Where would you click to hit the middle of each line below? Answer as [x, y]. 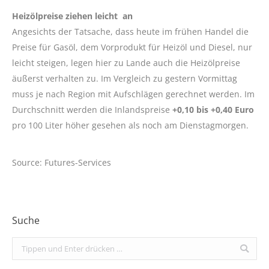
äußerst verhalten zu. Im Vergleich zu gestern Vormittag [125, 79]
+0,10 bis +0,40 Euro [213, 110]
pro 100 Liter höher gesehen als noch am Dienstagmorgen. [130, 125]
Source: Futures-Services [62, 163]
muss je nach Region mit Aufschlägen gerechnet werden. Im [133, 94]
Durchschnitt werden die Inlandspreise [92, 110]
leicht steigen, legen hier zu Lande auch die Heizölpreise [126, 63]
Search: [25, 245]
